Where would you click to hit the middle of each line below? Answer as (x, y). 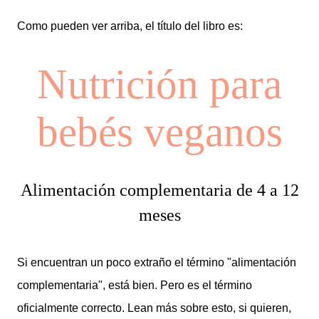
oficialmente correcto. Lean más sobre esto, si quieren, (154, 308)
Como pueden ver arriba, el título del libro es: (130, 26)
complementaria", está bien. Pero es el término (135, 286)
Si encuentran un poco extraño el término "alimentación (157, 263)
